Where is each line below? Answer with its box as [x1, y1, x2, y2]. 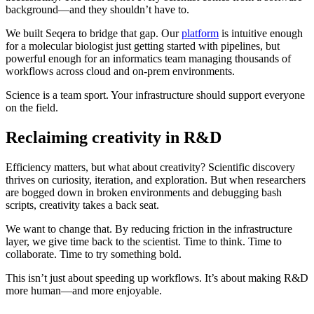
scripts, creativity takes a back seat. [6, 199, 159, 212]
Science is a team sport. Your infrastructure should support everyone [6, 89, 305, 102]
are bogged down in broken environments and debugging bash [6, 186, 282, 199]
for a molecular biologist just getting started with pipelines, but [6, 40, 280, 53]
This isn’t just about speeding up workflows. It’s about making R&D [6, 272, 308, 285]
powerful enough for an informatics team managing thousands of [6, 53, 291, 65]
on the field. [6, 102, 58, 114]
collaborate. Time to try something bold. [6, 248, 182, 261]
